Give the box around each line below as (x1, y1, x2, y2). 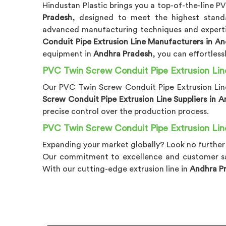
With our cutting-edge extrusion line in (42, 164, 190, 173)
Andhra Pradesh (93, 49, 152, 58)
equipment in (42, 49, 93, 58)
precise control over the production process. (42, 107, 209, 116)
